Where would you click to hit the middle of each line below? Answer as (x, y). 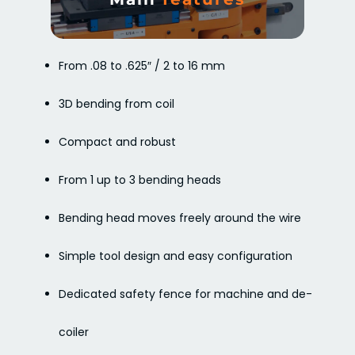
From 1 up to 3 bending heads (140, 180)
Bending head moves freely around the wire (180, 218)
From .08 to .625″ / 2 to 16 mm (142, 66)
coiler (74, 332)
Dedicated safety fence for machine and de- (186, 294)
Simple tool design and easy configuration (176, 256)
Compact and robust (118, 142)
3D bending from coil (117, 104)
